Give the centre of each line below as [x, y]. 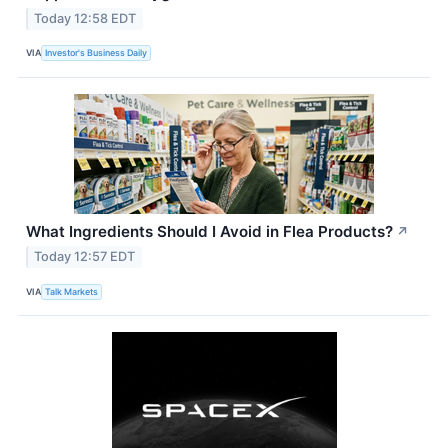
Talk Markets [72, 291]
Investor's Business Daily [96, 53]
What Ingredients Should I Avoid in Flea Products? [209, 231]
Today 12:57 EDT [85, 257]
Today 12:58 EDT [85, 18]
